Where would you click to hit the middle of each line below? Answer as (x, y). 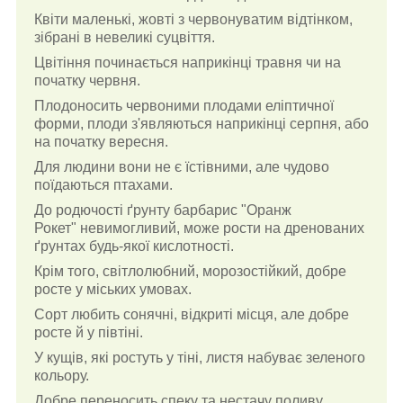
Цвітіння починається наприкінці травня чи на (188, 62)
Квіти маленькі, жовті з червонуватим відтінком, (193, 19)
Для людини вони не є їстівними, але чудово (182, 166)
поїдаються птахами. (103, 184)
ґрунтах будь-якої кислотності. (134, 246)
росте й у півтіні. (89, 332)
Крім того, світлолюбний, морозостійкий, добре (190, 271)
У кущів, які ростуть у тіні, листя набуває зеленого (200, 357)
